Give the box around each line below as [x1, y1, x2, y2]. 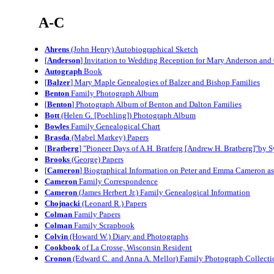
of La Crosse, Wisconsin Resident [80, 242, 192, 252]
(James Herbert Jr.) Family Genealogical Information [77, 187, 250, 197]
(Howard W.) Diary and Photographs [68, 231, 188, 241]
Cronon [45, 253, 71, 263]
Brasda [45, 132, 70, 142]
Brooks [45, 154, 70, 164]
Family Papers [72, 209, 120, 219]
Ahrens [45, 44, 69, 54]
